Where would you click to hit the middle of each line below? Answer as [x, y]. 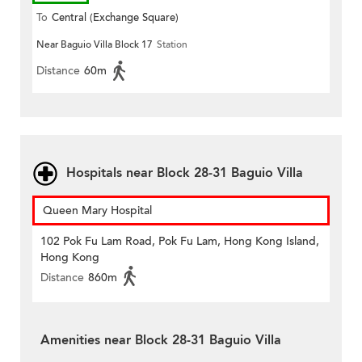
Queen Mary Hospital [97, 211]
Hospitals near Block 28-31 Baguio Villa [185, 173]
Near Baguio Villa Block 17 [95, 45]
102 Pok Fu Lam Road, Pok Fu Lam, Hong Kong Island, [180, 242]
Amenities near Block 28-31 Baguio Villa [161, 341]
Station [172, 45]
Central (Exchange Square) [115, 18]
